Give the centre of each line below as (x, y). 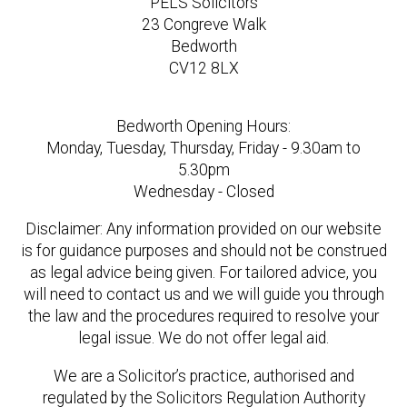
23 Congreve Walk (203, 24)
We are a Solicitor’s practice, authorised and (203, 376)
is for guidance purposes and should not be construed (203, 251)
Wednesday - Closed (203, 191)
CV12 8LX (203, 68)
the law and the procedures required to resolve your (203, 317)
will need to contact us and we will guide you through (203, 295)
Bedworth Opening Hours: (203, 126)
